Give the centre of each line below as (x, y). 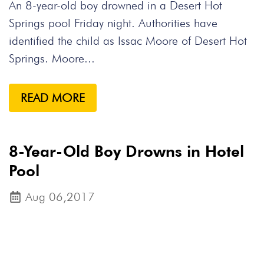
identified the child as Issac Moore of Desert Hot (128, 41)
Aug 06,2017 (60, 197)
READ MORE (53, 98)
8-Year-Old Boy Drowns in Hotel (126, 151)
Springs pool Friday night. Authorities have (113, 23)
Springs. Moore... (52, 58)
